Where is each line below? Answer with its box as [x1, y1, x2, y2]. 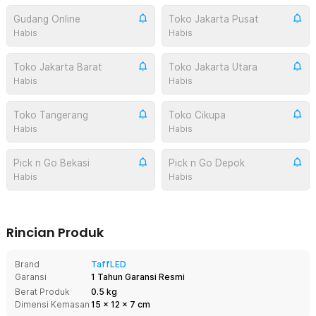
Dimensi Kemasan [15, 298, 90, 310]
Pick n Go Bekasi [13, 157, 90, 169]
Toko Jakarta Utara [168, 61, 257, 73]
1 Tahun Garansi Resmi [91, 271, 185, 282]
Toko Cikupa [168, 109, 226, 121]
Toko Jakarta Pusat [168, 13, 259, 25]
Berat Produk [15, 286, 70, 297]
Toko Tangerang [13, 109, 88, 121]
